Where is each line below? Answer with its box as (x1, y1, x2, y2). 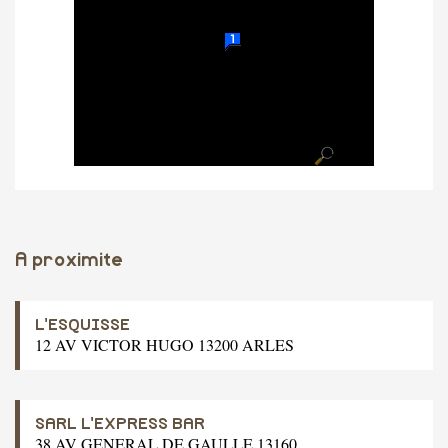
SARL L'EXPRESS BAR (35, 416, 205, 432)
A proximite (15, 251, 123, 270)
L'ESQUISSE (35, 317, 130, 333)
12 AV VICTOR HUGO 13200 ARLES (35, 334, 294, 355)
